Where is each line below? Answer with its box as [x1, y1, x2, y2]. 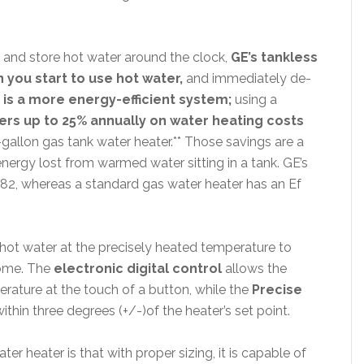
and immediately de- [183, 71, 311, 86]
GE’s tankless [231, 50, 318, 65]
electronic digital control [54, 261, 222, 276]
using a [232, 92, 277, 107]
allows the [222, 261, 287, 276]
